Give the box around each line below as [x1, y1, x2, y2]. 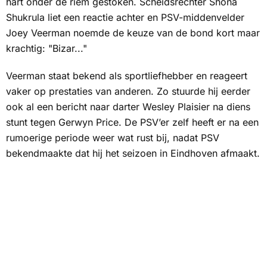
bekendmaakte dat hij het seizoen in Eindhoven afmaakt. [6, 147, 260, 160]
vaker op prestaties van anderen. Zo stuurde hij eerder [6, 85, 250, 98]
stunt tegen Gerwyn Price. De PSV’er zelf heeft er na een [6, 116, 259, 129]
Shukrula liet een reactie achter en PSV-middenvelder [6, 11, 244, 24]
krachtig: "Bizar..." [6, 42, 87, 55]
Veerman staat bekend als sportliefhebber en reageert [6, 70, 247, 82]
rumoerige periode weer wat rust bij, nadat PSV [6, 132, 219, 144]
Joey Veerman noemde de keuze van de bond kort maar [6, 27, 260, 39]
